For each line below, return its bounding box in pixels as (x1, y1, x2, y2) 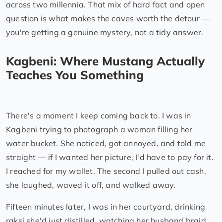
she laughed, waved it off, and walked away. (6, 179, 176, 190)
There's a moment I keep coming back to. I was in (6, 110, 191, 120)
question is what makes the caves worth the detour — (6, 13, 210, 23)
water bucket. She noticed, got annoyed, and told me (6, 138, 206, 148)
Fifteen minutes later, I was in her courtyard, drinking (6, 201, 206, 212)
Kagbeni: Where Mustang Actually (6, 53, 205, 68)
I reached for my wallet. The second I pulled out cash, (6, 166, 206, 176)
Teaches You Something (6, 67, 144, 82)
